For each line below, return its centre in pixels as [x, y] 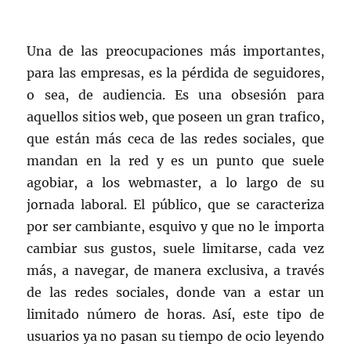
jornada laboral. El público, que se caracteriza [175, 205]
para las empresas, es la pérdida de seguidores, [175, 73]
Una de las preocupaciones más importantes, [175, 51]
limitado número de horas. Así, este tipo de [175, 315]
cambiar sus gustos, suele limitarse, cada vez [175, 249]
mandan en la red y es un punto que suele [175, 161]
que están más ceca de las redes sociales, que [175, 139]
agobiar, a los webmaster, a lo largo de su [175, 183]
